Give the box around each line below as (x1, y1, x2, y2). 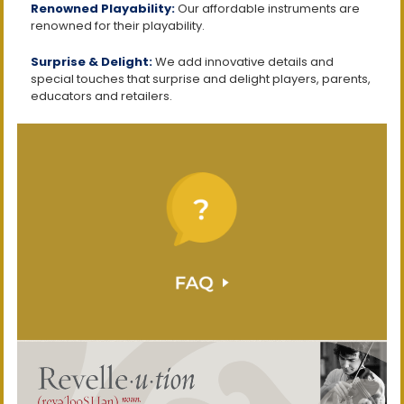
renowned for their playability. (31, 17, 205, 35)
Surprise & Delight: (31, 53, 152, 71)
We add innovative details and (152, 53, 334, 71)
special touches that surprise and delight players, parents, (31, 70, 371, 88)
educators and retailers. (31, 87, 172, 106)
